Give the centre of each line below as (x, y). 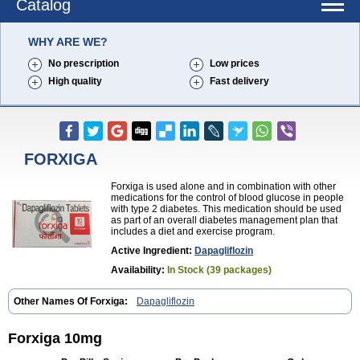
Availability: (139, 270)
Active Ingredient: (153, 251)
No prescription (84, 63)
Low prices (235, 63)
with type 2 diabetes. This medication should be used (226, 209)
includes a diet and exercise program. (193, 231)
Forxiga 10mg (55, 338)
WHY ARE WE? (68, 42)
